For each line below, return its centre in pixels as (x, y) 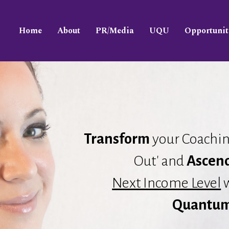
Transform (117, 139)
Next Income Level (167, 183)
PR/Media (115, 31)
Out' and (161, 161)
